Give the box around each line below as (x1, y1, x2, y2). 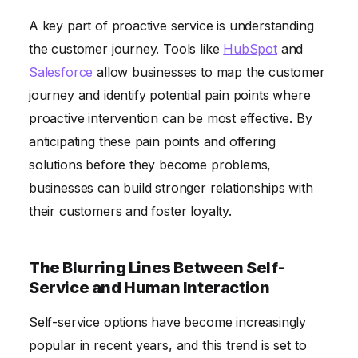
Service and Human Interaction (29, 278, 270, 298)
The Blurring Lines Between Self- (29, 258, 285, 278)
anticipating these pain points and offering (29, 133, 276, 150)
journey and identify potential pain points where (29, 87, 311, 104)
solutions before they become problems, (29, 157, 272, 173)
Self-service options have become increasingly (29, 314, 307, 331)
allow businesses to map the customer (93, 64, 325, 81)
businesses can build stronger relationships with (29, 180, 313, 197)
